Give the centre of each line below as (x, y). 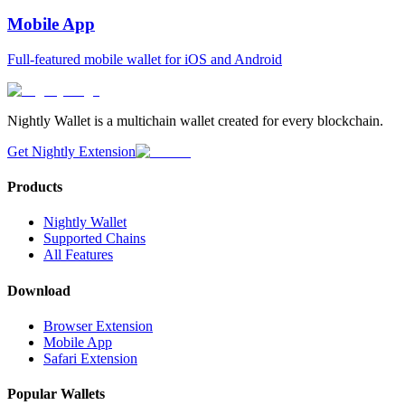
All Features (78, 255)
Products (35, 187)
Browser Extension (98, 325)
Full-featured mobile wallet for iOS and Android (145, 59)
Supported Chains (94, 239)
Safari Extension (90, 358)
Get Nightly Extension (71, 151)
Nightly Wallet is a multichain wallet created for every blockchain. (195, 120)
